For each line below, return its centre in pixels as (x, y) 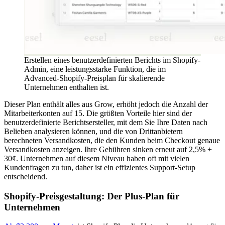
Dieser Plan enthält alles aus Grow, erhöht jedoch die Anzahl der (106, 104)
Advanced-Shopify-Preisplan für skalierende (94, 78)
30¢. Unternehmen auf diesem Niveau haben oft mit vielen (97, 158)
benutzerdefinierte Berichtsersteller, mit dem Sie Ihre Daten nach (106, 122)
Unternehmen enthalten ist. (67, 87)
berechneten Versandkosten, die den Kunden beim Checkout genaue (112, 140)
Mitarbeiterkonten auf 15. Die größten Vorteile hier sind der (98, 113)
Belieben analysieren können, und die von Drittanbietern (93, 131)
